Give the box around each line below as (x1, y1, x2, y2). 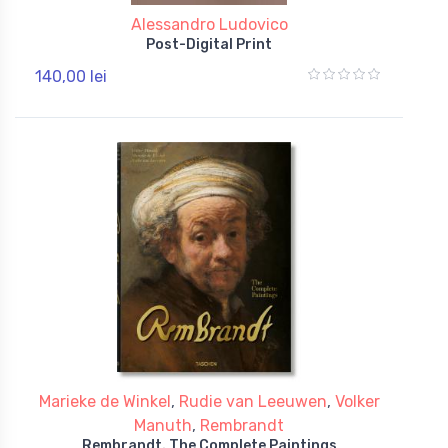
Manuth (134, 415, 192, 435)
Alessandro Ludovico (130, 14, 288, 34)
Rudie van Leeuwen (178, 391, 327, 411)
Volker (334, 391, 380, 411)
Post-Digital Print (146, 35, 272, 53)
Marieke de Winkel (38, 391, 171, 411)
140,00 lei (35, 66, 107, 86)
